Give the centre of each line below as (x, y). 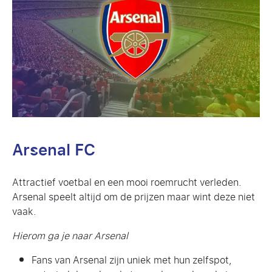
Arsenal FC (54, 150)
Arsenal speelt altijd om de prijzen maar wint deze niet (134, 197)
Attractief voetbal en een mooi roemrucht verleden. (127, 182)
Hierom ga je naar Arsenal (70, 236)
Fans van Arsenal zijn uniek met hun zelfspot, (132, 260)
